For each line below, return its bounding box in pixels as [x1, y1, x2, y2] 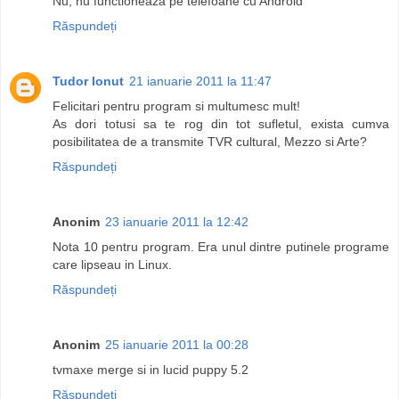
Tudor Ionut [53, 73, 124, 88]
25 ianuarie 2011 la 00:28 [105, 337, 248, 352]
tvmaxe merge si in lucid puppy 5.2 [53, 362, 248, 377]
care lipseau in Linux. [53, 256, 172, 272]
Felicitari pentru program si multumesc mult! [53, 98, 300, 113]
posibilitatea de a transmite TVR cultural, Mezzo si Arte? [53, 134, 367, 149]
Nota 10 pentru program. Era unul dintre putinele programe [53, 239, 389, 254]
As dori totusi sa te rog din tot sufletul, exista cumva [53, 116, 389, 131]
